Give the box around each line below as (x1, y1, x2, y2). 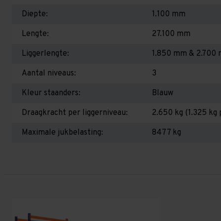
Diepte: (22, 9, 48, 19)
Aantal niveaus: (22, 69, 76, 78)
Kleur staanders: (22, 88, 80, 98)
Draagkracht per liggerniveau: (22, 108, 128, 118)
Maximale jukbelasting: (22, 128, 103, 138)
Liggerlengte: (22, 49, 69, 59)
